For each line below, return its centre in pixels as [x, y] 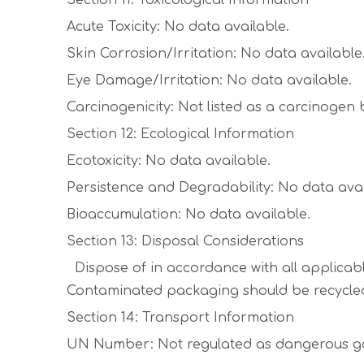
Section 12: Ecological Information [180, 134]
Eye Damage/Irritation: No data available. [209, 80]
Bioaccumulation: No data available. [188, 214]
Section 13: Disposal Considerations [185, 241]
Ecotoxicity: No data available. [169, 161]
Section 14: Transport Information [180, 318]
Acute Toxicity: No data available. [178, 27]
